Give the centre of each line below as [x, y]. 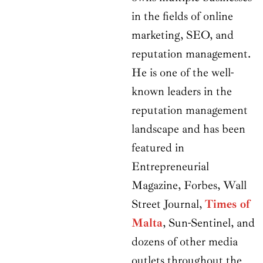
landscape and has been [188, 129]
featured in [158, 148]
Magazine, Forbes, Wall [189, 186]
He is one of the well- [183, 73]
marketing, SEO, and [183, 35]
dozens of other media [185, 242]
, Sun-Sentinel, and [209, 223]
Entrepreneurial [170, 167]
